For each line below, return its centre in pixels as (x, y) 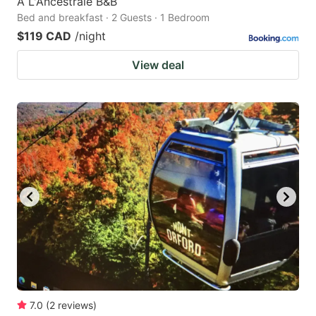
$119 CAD (44, 36)
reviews (75, 305)
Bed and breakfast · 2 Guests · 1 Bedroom (113, 18)
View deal (158, 65)
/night (90, 36)
